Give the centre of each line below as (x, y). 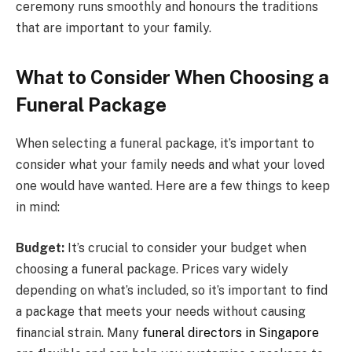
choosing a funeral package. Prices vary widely (152, 269)
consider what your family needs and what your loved (170, 165)
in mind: (38, 207)
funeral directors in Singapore (231, 332)
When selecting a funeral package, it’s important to (165, 144)
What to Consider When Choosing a (172, 77)
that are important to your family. (114, 27)
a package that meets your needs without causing (161, 311)
